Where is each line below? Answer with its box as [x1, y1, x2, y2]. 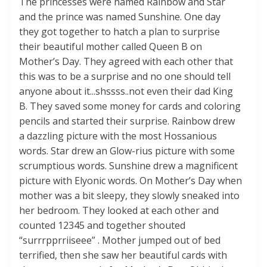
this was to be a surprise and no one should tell [19, 70, 231, 83]
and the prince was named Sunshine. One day [19, 10, 221, 24]
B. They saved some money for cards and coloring [19, 100, 241, 113]
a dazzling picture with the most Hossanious [19, 129, 217, 143]
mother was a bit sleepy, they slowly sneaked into [19, 189, 240, 203]
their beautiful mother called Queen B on [19, 40, 202, 54]
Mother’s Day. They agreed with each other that [19, 55, 233, 69]
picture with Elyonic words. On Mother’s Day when [19, 174, 242, 188]
